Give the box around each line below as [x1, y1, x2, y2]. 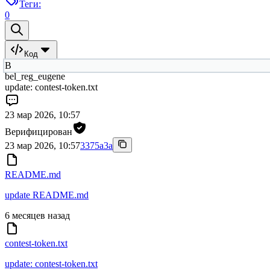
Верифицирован [5, 127, 72, 137]
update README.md [5, 190, 89, 201]
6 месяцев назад [5, 210, 70, 221]
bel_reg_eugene [5, 71, 65, 82]
